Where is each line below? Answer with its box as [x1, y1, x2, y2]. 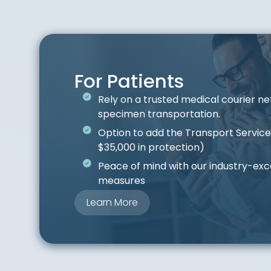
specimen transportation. [97, 107, 220, 122]
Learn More [87, 195, 138, 210]
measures [97, 174, 145, 188]
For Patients [74, 68, 184, 95]
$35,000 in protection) [97, 140, 204, 155]
